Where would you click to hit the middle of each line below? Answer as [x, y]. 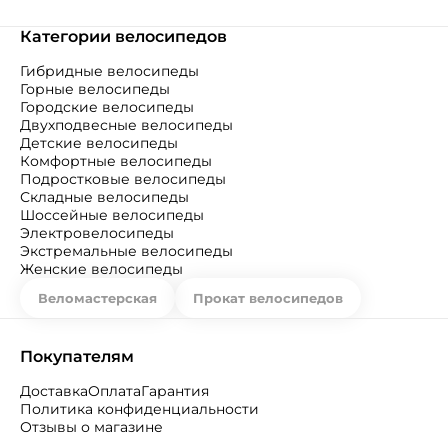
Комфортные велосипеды [116, 161]
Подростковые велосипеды [123, 179]
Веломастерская [97, 298]
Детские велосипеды [99, 143]
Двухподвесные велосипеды [126, 125]
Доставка [54, 391]
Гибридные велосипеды [109, 71]
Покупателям [77, 356]
